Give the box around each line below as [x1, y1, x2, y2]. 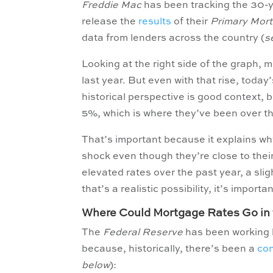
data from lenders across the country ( [82, 34, 265, 43]
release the [82, 17, 139, 27]
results [138, 17, 172, 27]
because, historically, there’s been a [82, 244, 258, 254]
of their [171, 17, 211, 27]
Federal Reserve [103, 228, 183, 238]
